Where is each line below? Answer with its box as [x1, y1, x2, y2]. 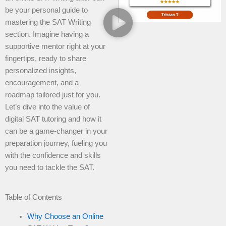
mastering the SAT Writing [5, 18, 91, 26]
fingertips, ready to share [5, 54, 86, 63]
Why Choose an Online [27, 212, 103, 220]
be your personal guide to [5, 6, 88, 14]
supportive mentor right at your [5, 42, 105, 50]
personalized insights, [5, 66, 76, 75]
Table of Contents [5, 193, 62, 201]
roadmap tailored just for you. [5, 90, 100, 99]
